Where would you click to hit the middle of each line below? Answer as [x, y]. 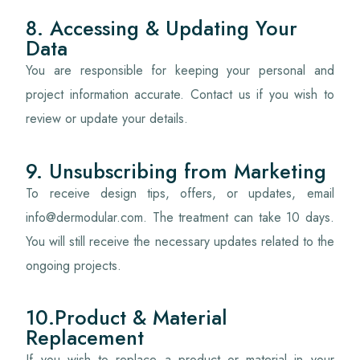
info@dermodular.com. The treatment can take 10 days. [180, 217]
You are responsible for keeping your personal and [180, 71]
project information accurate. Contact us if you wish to [180, 95]
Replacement [85, 338]
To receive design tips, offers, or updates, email [180, 193]
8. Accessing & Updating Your [162, 29]
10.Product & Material [127, 318]
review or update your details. [107, 119]
